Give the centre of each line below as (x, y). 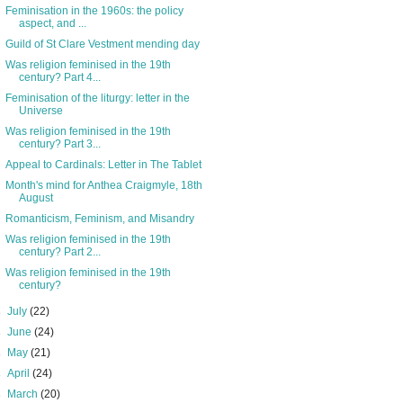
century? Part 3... (59, 144)
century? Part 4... (59, 78)
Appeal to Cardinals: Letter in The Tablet (103, 165)
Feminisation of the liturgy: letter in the (97, 99)
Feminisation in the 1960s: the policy (94, 11)
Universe (40, 111)
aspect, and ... (52, 24)
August (36, 198)
